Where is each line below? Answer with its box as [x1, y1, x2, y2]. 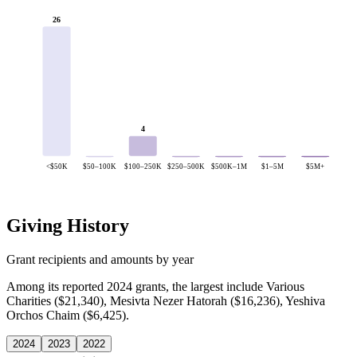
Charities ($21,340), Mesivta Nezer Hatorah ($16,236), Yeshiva [6, 293, 325, 308]
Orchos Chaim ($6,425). [6, 308, 129, 322]
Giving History [6, 215, 129, 237]
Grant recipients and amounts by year [6, 252, 194, 266]
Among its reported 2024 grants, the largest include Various [6, 279, 304, 293]
